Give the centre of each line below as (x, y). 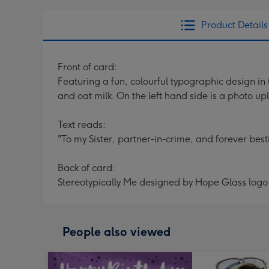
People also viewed (116, 232)
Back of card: (86, 168)
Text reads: (82, 125)
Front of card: (87, 67)
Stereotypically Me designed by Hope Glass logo (163, 182)
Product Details (234, 25)
